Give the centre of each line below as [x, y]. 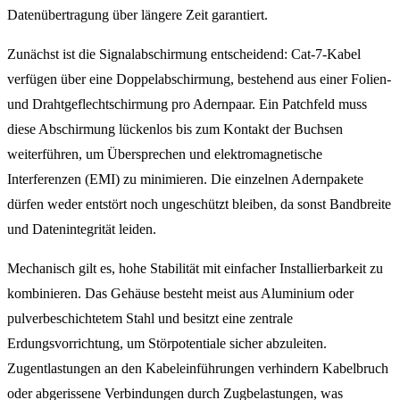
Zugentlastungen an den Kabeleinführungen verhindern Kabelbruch [198, 368]
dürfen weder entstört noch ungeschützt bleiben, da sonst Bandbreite [199, 204]
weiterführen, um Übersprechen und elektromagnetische [165, 154]
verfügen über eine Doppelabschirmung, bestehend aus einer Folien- [199, 79]
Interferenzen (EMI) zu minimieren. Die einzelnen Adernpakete [185, 179]
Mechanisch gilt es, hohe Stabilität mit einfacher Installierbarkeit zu [195, 268]
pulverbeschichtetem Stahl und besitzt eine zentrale [150, 318]
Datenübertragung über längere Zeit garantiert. [137, 14]
